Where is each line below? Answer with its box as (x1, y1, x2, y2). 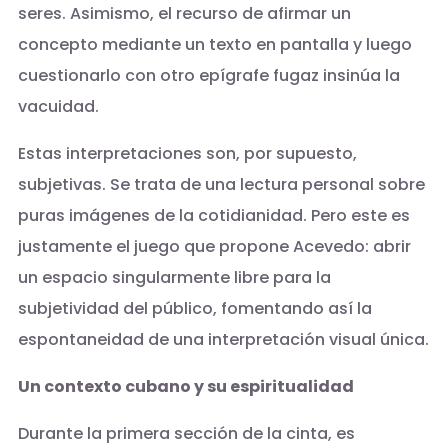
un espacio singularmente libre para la (17, 265, 331, 289)
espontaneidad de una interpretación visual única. (17, 327, 429, 351)
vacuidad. (17, 94, 99, 118)
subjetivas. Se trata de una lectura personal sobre (17, 172, 425, 196)
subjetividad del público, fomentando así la (17, 296, 372, 320)
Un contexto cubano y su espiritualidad (17, 374, 354, 398)
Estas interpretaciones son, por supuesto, (17, 141, 357, 165)
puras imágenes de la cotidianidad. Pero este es (17, 203, 410, 227)
